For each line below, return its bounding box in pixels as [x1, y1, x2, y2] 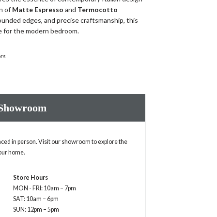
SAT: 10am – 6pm [13, 195, 59, 202]
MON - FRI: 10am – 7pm [13, 185, 76, 192]
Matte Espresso [12, 5, 64, 14]
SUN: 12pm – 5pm [13, 206, 59, 213]
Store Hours [13, 174, 48, 181]
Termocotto [77, 5, 118, 14]
